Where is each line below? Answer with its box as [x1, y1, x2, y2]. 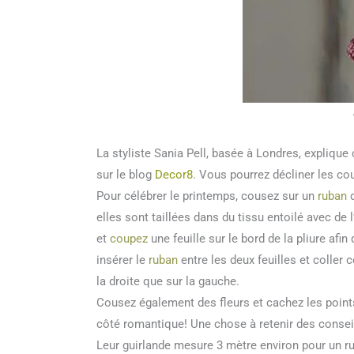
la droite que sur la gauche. [96, 274, 239, 289]
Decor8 [155, 168, 193, 183]
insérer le [96, 253, 149, 268]
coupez [110, 232, 148, 247]
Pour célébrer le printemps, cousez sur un [96, 189, 318, 204]
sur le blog [96, 168, 155, 183]
